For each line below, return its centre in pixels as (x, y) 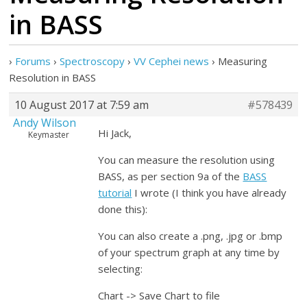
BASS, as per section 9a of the (171, 176)
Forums (33, 61)
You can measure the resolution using (187, 160)
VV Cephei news (172, 61)
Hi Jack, (115, 133)
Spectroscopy (93, 61)
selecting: (121, 269)
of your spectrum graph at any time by (189, 252)
